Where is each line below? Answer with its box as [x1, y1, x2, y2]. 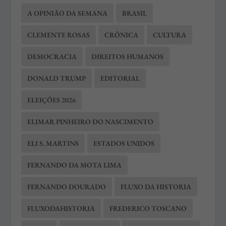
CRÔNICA [104, 30, 139, 40]
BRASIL [122, 9, 147, 18]
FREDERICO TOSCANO [109, 204, 187, 213]
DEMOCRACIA [27, 52, 77, 62]
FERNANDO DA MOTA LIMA [27, 160, 122, 170]
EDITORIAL [100, 74, 140, 83]
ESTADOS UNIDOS [93, 139, 155, 148]
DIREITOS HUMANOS [91, 52, 164, 62]
